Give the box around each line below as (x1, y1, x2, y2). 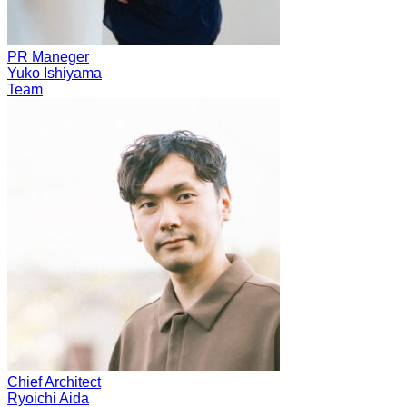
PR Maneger (7, 48, 89, 65)
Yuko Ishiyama (7, 65, 102, 81)
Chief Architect (7, 373, 101, 390)
